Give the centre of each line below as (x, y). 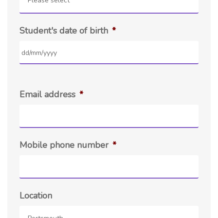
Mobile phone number (64, 145)
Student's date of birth (64, 31)
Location (36, 196)
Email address (47, 95)
